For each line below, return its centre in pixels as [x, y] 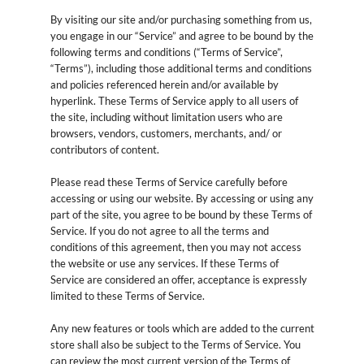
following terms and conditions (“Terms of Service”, [166, 52]
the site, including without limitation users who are [166, 117]
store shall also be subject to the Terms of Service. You [175, 344]
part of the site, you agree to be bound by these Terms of [181, 214]
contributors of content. [104, 149]
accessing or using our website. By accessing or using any [182, 198]
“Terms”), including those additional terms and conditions [181, 68]
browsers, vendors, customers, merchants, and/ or [166, 133]
